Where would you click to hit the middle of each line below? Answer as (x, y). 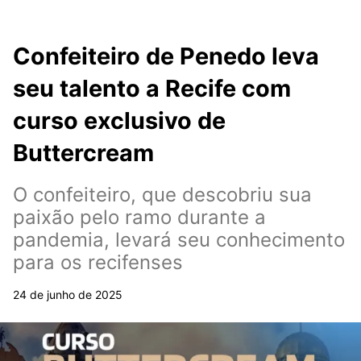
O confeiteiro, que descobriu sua (162, 195)
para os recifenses (98, 262)
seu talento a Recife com (152, 88)
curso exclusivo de (119, 120)
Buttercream (83, 153)
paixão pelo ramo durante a (139, 217)
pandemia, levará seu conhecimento (179, 240)
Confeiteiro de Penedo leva (166, 56)
